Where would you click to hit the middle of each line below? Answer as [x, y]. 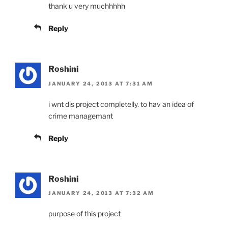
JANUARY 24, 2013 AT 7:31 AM [101, 83]
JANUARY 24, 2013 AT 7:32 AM [102, 193]
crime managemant [81, 116]
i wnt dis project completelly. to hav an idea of [121, 104]
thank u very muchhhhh [87, 6]
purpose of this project [84, 214]
